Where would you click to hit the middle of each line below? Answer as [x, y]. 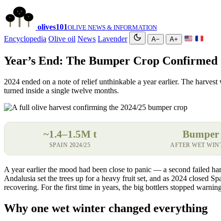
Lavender [112, 39]
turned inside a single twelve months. [61, 90]
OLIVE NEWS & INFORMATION [112, 27]
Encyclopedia [25, 39]
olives [47, 27]
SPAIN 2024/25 [70, 145]
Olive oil [62, 39]
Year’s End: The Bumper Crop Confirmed [111, 60]
